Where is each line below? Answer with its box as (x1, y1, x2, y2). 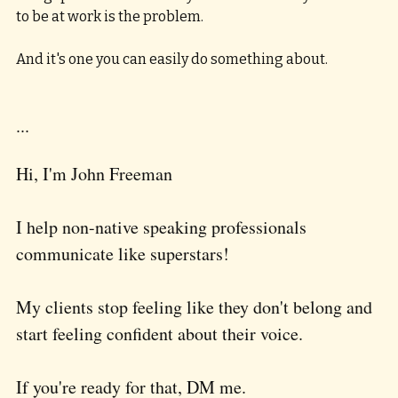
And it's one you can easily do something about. (16, 51, 328, 68)
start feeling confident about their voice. (16, 322, 312, 346)
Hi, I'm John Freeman (16, 162, 172, 187)
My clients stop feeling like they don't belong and (16, 295, 377, 320)
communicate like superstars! (16, 242, 238, 267)
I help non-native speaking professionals (16, 215, 311, 240)
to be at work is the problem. (16, 8, 206, 26)
